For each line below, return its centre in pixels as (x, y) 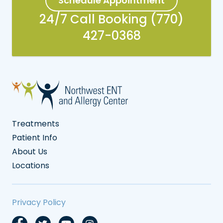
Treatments (36, 123)
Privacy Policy (39, 202)
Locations (31, 165)
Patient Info (35, 137)
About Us (30, 151)
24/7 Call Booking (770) (111, 19)
